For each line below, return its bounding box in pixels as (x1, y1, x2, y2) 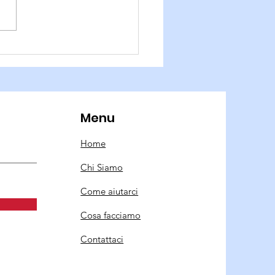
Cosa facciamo (80, 209, 141, 222)
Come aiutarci (80, 185, 139, 198)
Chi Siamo (80, 161, 123, 174)
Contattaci (80, 233, 124, 246)
